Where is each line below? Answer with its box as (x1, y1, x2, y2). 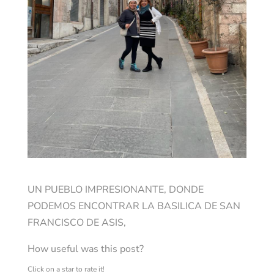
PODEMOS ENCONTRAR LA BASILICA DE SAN (27, 199, 240, 213)
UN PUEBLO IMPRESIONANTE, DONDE (27, 182, 204, 196)
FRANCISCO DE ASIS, (27, 215, 126, 229)
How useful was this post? (27, 242, 144, 256)
